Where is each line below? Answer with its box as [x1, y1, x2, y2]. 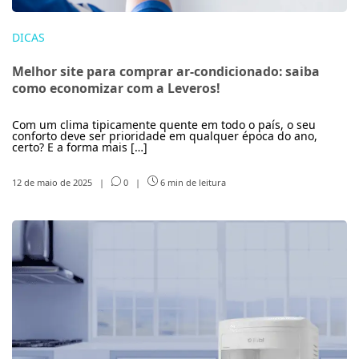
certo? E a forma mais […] [12, 139, 147, 155]
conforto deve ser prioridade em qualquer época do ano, [12, 127, 317, 143]
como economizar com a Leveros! [12, 79, 220, 97]
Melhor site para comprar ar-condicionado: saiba [12, 62, 320, 80]
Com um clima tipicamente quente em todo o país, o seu [12, 116, 316, 132]
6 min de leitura [157, 175, 226, 188]
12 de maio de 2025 [12, 175, 95, 188]
